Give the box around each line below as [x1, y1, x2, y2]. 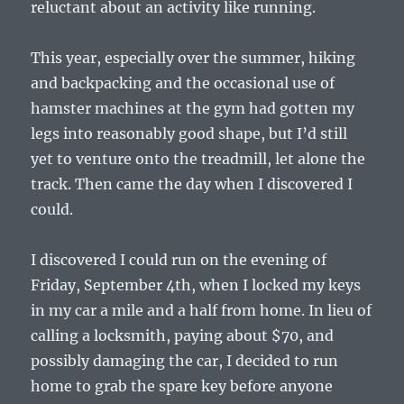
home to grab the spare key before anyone [31, 377, 334, 396]
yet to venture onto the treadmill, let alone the [31, 150, 366, 169]
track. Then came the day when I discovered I [31, 175, 353, 194]
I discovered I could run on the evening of [31, 251, 327, 270]
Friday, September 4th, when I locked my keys [31, 276, 362, 295]
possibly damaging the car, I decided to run [31, 352, 339, 371]
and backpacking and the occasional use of [31, 74, 335, 93]
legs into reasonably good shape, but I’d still [31, 124, 348, 143]
